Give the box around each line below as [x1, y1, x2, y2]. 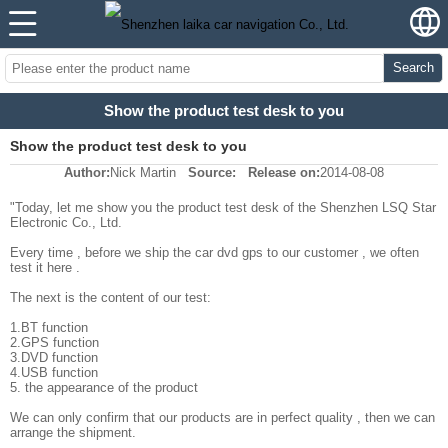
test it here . [10, 260, 80, 276]
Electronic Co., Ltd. [10, 215, 122, 231]
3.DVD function [10, 350, 98, 366]
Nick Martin [110, 165, 176, 181]
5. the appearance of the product [10, 380, 202, 396]
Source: [188, 165, 236, 181]
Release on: [248, 165, 320, 181]
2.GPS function [10, 335, 99, 351]
